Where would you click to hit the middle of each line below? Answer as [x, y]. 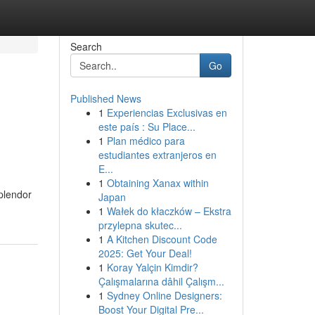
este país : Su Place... [147, 127]
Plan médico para [146, 141]
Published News [105, 98]
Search [86, 46]
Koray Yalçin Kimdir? [152, 267]
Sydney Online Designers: [164, 295]
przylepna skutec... [140, 225]
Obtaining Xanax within [157, 183]
